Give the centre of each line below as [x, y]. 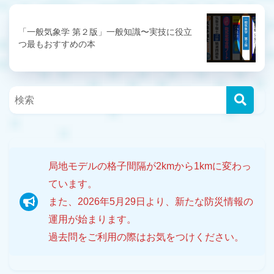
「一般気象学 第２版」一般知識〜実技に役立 [105, 32]
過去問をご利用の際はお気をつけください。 [146, 237]
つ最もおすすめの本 [57, 44]
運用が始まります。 [92, 220]
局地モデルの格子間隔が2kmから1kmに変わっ [150, 166]
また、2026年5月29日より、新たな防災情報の [151, 202]
